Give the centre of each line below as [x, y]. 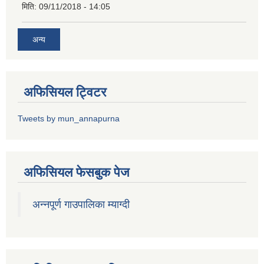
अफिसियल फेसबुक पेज [76, 173]
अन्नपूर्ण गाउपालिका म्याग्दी [81, 205]
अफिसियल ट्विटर [65, 93]
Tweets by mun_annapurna [69, 119]
